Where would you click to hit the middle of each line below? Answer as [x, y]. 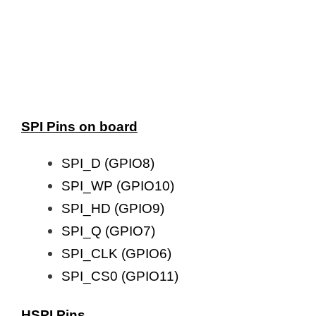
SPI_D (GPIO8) [108, 163]
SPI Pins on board [79, 126]
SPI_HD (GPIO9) [113, 208]
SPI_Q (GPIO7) [108, 231]
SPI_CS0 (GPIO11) [120, 276]
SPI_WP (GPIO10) [118, 186]
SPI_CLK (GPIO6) [116, 253]
